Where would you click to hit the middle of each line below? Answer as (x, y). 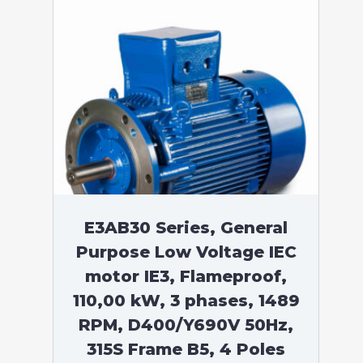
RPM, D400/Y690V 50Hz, (186, 325)
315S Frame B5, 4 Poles (186, 349)
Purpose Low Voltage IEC (186, 252)
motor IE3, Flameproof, (186, 276)
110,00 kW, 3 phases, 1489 (186, 301)
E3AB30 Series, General (186, 228)
